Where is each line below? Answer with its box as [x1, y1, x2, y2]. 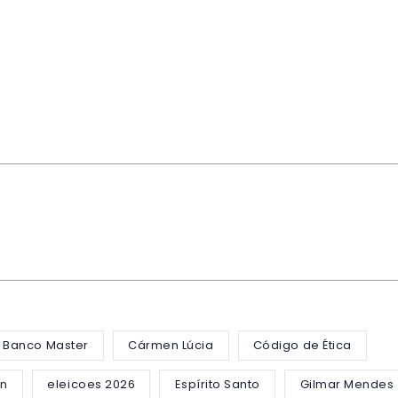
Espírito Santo [174, 376, 260, 394]
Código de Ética [252, 337, 352, 354]
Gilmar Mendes [299, 376, 394, 394]
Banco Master [3, 337, 89, 354]
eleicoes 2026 [47, 376, 136, 394]
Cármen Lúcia [128, 337, 214, 354]
